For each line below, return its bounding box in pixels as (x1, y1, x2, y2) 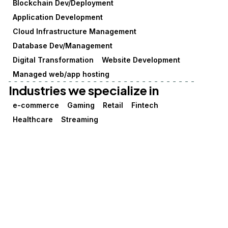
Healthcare (12, 115, 53, 124)
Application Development (12, 13, 103, 21)
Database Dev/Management (12, 41, 112, 50)
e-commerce (12, 101, 59, 109)
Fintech (131, 101, 158, 109)
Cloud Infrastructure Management (12, 27, 136, 36)
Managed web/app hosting (12, 70, 109, 78)
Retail (102, 101, 123, 109)
